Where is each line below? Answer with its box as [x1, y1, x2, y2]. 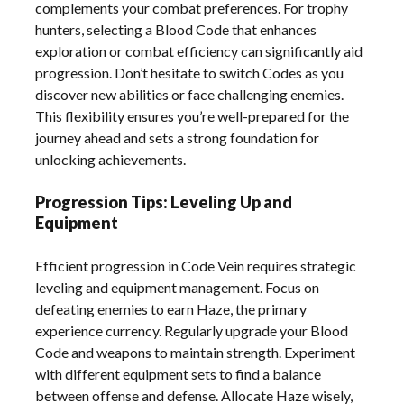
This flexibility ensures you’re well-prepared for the [35, 106, 350, 124]
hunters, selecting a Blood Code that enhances [35, 20, 317, 38]
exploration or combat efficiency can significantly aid [35, 41, 363, 60]
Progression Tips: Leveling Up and [35, 191, 293, 212]
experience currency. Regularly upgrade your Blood [35, 321, 349, 339]
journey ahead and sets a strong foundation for [35, 128, 320, 146]
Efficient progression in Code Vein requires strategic [35, 256, 357, 274]
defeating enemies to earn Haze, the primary [35, 299, 308, 317]
